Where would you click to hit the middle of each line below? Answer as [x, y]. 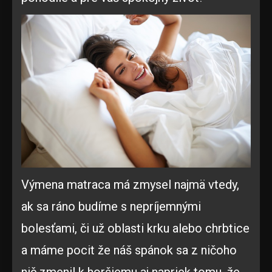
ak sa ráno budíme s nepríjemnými [111, 206]
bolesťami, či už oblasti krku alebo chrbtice [135, 228]
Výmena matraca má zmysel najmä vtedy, [130, 184]
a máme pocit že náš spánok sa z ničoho [129, 250]
